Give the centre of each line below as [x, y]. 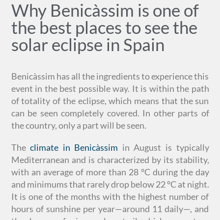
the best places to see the [104, 27]
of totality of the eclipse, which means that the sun [110, 100]
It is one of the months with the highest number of [110, 196]
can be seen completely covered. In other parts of [110, 113]
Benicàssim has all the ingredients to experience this [110, 76]
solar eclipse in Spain [88, 44]
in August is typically [164, 147]
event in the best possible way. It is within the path [110, 88]
